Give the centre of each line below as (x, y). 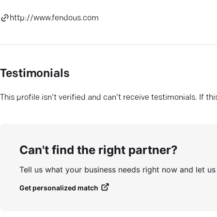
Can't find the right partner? (99, 150)
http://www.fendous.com (54, 18)
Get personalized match (59, 187)
